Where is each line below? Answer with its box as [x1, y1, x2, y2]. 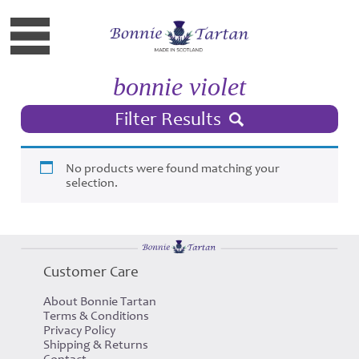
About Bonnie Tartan [42, 293, 156, 309]
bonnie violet [113, 72, 246, 102]
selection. [66, 175, 119, 190]
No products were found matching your [66, 160, 280, 175]
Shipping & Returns [42, 337, 148, 352]
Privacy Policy [42, 322, 115, 337]
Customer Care [42, 263, 139, 280]
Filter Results [114, 108, 221, 131]
